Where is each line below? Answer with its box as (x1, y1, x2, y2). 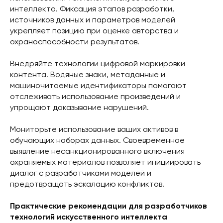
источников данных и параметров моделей (10, 16, 175, 24)
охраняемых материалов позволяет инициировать (10, 158, 201, 167)
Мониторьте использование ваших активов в (10, 125, 178, 134)
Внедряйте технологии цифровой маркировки (10, 60, 185, 68)
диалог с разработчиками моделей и (10, 169, 151, 178)
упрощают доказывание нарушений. (10, 104, 149, 112)
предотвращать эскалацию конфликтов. (10, 180, 164, 189)
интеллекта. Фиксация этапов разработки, (10, 5, 174, 13)
